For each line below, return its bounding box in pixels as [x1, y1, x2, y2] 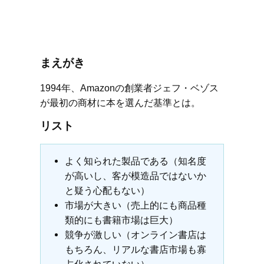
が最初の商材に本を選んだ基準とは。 [40, 97, 200, 108]
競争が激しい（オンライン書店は [64, 229, 206, 240]
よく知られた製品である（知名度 [64, 156, 206, 167]
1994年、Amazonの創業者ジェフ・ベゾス [40, 82, 219, 94]
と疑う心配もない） [64, 185, 150, 196]
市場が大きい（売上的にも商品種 [64, 200, 206, 211]
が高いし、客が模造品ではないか [64, 170, 206, 181]
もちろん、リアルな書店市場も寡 [64, 244, 206, 255]
